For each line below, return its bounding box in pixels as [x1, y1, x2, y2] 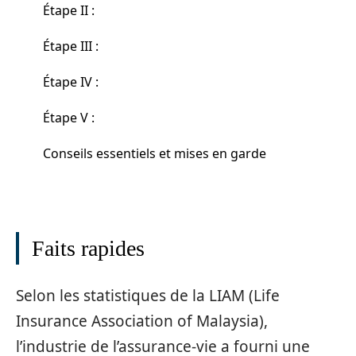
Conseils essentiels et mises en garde [43, 144, 266, 162]
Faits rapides [32, 236, 145, 261]
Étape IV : [43, 72, 99, 91]
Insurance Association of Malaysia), [16, 310, 268, 331]
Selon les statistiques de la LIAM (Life [16, 284, 280, 306]
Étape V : [43, 108, 95, 126]
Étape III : [43, 37, 99, 55]
